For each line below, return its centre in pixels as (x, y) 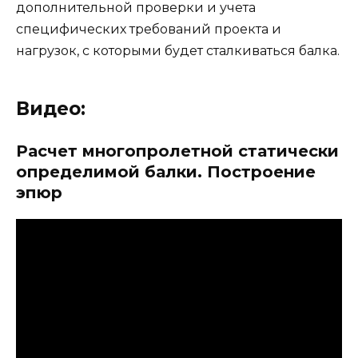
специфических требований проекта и (149, 30)
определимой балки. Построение (166, 172)
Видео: (51, 109)
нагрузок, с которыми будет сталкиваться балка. (178, 51)
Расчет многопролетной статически (177, 151)
